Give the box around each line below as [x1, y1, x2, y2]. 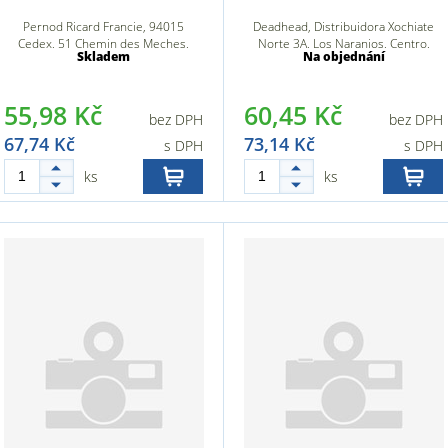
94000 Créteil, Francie [43, 52, 164, 69]
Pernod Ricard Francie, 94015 [23, 18, 184, 35]
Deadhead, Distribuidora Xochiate [253, 18, 434, 35]
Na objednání [302, 48, 385, 65]
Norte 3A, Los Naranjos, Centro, [257, 35, 430, 52]
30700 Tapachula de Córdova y [260, 52, 427, 69]
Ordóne [322, 69, 365, 86]
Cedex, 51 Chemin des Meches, [18, 35, 189, 52]
